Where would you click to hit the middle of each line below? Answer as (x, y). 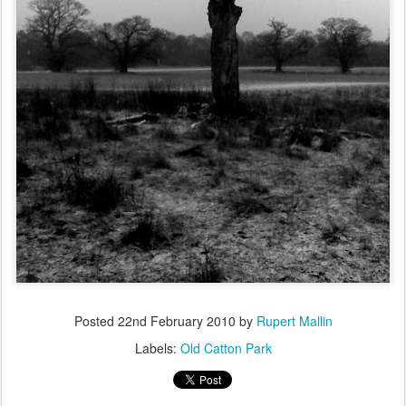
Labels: (157, 348)
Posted (96, 321)
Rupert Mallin (294, 321)
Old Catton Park (226, 348)
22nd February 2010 (176, 321)
